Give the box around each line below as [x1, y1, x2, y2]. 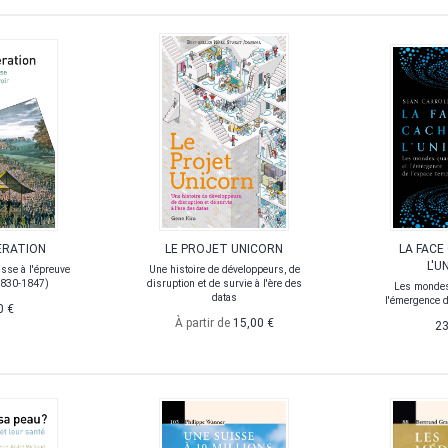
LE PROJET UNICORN [165, 242, 283, 257]
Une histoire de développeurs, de [148, 264, 300, 276]
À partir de [174, 316, 233, 331]
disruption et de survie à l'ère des [146, 278, 302, 290]
